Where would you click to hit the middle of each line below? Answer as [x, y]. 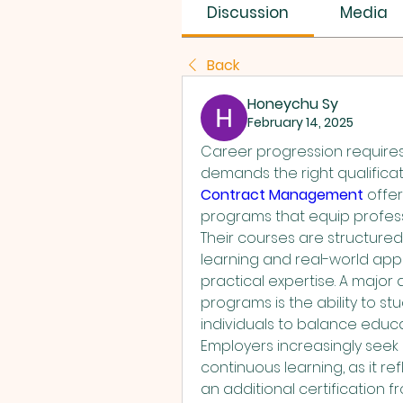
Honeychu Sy [293, 104]
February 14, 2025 [300, 122]
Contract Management [282, 195]
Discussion [248, 13]
